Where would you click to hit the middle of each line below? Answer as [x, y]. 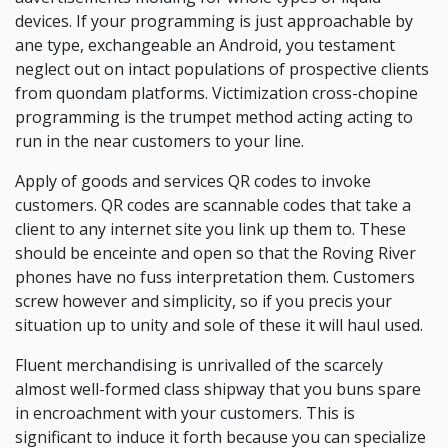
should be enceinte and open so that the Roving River [215, 253]
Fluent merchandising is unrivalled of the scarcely [199, 365]
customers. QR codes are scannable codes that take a [213, 205]
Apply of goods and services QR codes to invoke [193, 181]
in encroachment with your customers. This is [185, 413]
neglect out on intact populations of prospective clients [222, 69]
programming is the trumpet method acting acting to [214, 117]
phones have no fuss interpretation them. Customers [215, 277]
